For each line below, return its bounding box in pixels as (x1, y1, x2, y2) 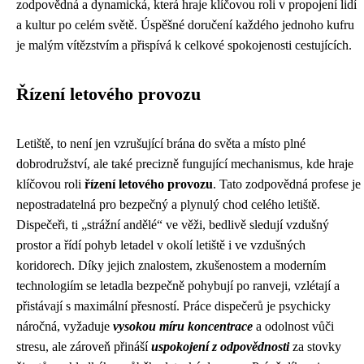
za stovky (289, 340, 341, 353)
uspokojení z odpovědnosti (151, 340, 289, 353)
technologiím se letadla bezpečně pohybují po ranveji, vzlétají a (16, 279, 340, 292)
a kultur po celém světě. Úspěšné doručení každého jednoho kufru (16, 18, 354, 32)
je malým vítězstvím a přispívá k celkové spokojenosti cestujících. (16, 38, 352, 52)
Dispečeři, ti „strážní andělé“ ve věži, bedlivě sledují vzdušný (16, 218, 329, 232)
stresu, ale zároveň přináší (16, 340, 151, 353)
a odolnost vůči (253, 319, 334, 333)
